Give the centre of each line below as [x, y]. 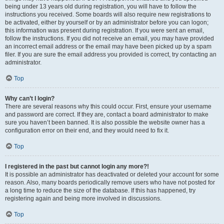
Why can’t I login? [30, 98]
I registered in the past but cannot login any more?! [77, 166]
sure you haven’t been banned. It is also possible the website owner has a [105, 122]
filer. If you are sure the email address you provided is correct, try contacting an [111, 54]
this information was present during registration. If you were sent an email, [104, 30]
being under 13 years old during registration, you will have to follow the [101, 6]
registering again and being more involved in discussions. [83, 198]
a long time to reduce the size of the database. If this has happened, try [100, 190]
